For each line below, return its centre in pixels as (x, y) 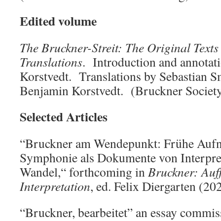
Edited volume (58, 21)
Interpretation (55, 186)
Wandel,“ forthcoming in (84, 172)
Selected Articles (64, 116)
